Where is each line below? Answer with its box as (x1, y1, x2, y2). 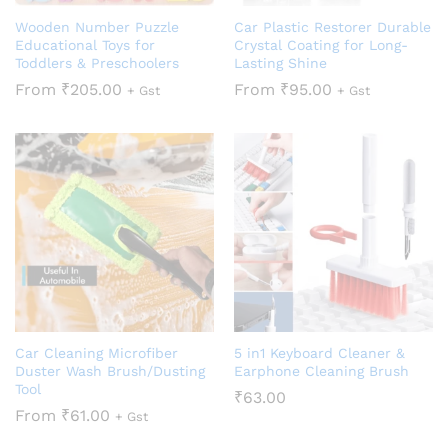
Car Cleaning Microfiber (15, 344, 178, 361)
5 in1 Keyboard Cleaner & (234, 344, 405, 361)
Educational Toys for (15, 36, 155, 53)
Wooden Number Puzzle (15, 18, 179, 35)
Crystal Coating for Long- (234, 36, 408, 53)
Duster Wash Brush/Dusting (15, 362, 205, 379)
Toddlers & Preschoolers (15, 54, 179, 71)
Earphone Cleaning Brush (234, 362, 409, 379)
